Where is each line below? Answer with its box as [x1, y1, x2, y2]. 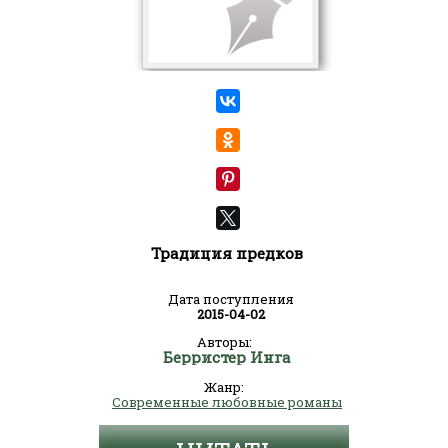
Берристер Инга [163, 347, 291, 367]
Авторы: [196, 333, 252, 351]
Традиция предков [151, 243, 303, 263]
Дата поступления [168, 290, 294, 308]
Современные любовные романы [112, 393, 342, 411]
